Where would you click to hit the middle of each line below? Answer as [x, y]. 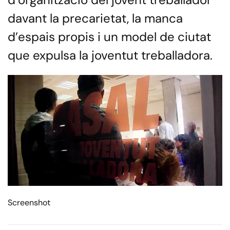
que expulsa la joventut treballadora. [110, 55]
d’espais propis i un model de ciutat [109, 37]
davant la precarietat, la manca [95, 18]
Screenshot [29, 203]
